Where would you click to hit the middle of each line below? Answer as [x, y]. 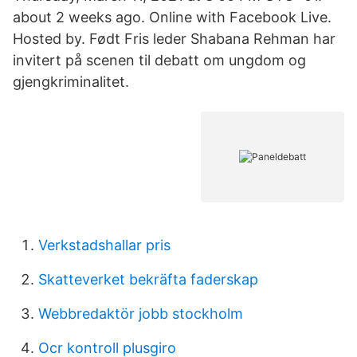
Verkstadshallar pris [104, 245]
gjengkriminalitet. [71, 82]
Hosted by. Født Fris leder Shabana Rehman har [174, 39]
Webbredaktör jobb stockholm [141, 314]
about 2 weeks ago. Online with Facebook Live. [172, 17]
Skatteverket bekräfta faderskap [148, 279]
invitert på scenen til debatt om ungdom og [159, 60]
